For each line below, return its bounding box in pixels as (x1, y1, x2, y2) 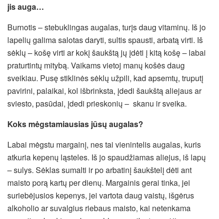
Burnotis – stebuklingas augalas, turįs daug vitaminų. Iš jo (7, 21, 206, 33)
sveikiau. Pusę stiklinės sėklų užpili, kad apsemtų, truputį (7, 72, 203, 84)
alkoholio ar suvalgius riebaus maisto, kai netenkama (7, 202, 191, 214)
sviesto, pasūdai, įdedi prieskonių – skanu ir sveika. (7, 97, 187, 109)
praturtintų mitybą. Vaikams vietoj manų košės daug (7, 59, 185, 71)
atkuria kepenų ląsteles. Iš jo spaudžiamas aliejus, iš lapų (7, 151, 206, 163)
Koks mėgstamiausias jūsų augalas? (7, 118, 143, 130)
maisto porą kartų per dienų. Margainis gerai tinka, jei (7, 176, 190, 188)
